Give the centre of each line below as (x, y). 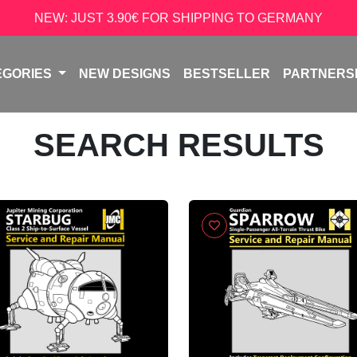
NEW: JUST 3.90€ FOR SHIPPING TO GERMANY (178, 18)
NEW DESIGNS (124, 74)
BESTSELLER (226, 74)
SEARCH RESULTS (178, 145)
